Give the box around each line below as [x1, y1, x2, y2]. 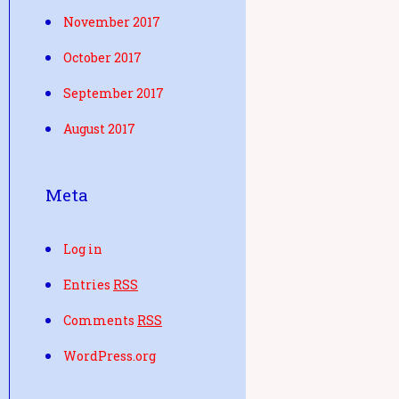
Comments [63, 312, 137, 329]
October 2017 [63, 49, 142, 66]
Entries [63, 276, 113, 293]
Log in [63, 240, 102, 257]
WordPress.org [63, 347, 156, 364]
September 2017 [63, 85, 164, 102]
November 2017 [63, 13, 160, 30]
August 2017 [63, 120, 135, 137]
